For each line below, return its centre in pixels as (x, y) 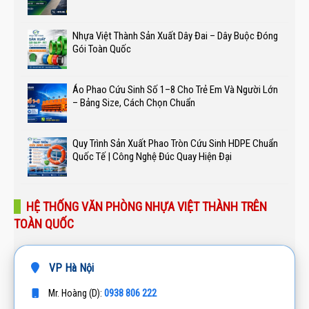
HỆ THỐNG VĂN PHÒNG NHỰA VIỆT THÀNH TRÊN (147, 206)
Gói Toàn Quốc (102, 49)
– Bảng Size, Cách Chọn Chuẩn (134, 102)
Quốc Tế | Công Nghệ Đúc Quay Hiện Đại (152, 156)
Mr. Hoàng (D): (75, 293)
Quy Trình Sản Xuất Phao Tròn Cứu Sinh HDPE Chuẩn (175, 143)
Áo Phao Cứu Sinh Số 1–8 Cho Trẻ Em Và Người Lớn (175, 89)
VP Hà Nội (70, 268)
